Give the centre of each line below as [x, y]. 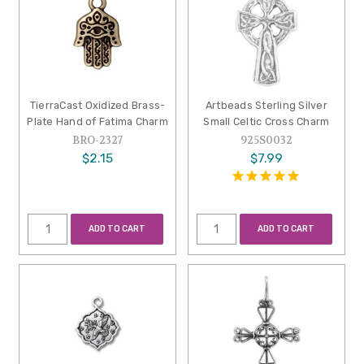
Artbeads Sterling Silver [266, 106]
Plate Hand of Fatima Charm [97, 122]
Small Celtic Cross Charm [266, 122]
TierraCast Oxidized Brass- [97, 106]
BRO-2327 [98, 141]
